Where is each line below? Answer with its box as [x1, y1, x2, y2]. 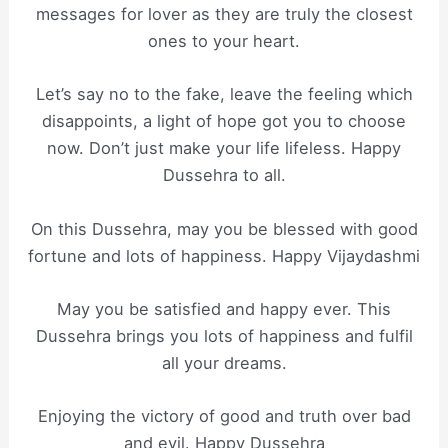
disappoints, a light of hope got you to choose [42, 111, 406, 132]
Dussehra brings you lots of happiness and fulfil [35, 325, 413, 346]
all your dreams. [161, 352, 287, 373]
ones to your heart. [148, 31, 300, 52]
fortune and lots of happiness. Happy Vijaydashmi [28, 245, 420, 266]
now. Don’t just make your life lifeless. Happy [47, 138, 401, 159]
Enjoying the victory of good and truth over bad [37, 406, 411, 427]
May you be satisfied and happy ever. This [57, 298, 391, 319]
